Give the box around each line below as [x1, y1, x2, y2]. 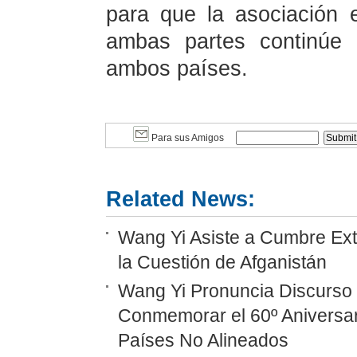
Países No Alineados [117, 330, 288, 351]
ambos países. [105, 57, 248, 80]
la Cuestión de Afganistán [117, 252, 327, 273]
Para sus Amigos [148, 132, 224, 143]
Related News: [105, 187, 255, 211]
